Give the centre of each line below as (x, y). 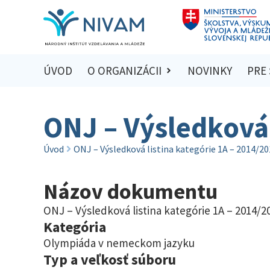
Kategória (75, 227)
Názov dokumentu (130, 191)
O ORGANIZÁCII (124, 71)
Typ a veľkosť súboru (110, 259)
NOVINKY (210, 71)
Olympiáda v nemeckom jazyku (119, 243)
